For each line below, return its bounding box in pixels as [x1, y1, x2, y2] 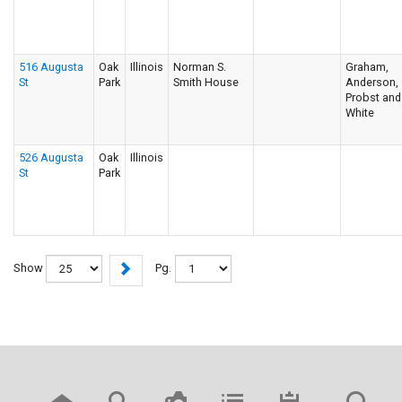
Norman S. [173, 60, 226, 74]
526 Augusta [19, 151, 83, 164]
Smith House [173, 75, 239, 89]
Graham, [345, 60, 389, 74]
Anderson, [345, 75, 398, 89]
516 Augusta [19, 60, 83, 74]
